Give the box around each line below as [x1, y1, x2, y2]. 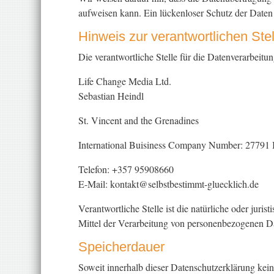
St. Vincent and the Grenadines [78, 114, 199, 127]
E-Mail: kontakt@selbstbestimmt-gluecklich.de [78, 177, 259, 190]
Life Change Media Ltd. [78, 75, 171, 87]
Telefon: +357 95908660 [78, 163, 174, 176]
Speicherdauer [78, 239, 165, 254]
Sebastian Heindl [78, 89, 144, 102]
